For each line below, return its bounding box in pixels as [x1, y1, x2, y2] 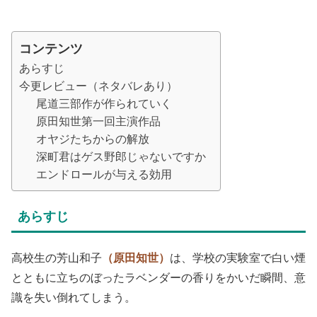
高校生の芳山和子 [11, 252, 102, 265]
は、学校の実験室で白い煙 [170, 252, 306, 265]
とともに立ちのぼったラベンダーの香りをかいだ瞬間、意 [11, 272, 306, 284]
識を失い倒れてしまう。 [11, 292, 136, 304]
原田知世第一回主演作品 [36, 115, 161, 127]
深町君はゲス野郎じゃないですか [36, 150, 206, 163]
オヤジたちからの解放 [36, 132, 149, 145]
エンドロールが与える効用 [36, 168, 172, 180]
